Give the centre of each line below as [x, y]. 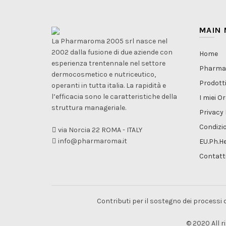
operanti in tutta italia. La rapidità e [109, 86]
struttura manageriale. [89, 108]
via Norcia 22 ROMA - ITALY [99, 130]
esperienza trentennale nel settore [108, 63]
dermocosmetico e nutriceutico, [104, 74]
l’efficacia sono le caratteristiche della [114, 97]
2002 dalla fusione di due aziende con [112, 52]
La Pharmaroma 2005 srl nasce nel [109, 41]
